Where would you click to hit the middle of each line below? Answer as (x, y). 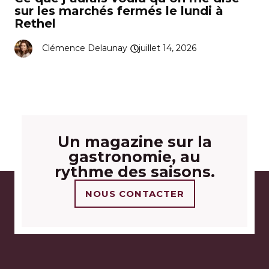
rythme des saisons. (134, 171)
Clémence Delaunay (85, 48)
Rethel (35, 23)
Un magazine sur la (134, 141)
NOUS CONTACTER (134, 193)
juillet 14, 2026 (168, 48)
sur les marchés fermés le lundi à (119, 11)
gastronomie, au (134, 156)
